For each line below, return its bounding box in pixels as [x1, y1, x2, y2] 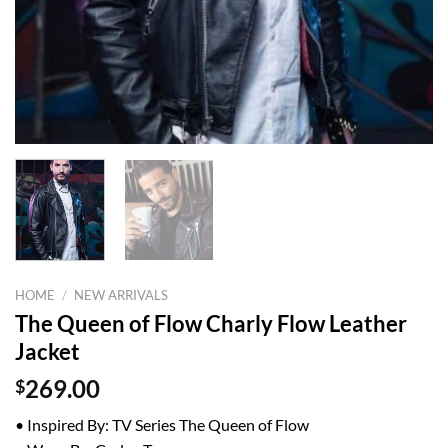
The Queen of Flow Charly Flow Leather [15, 309, 407, 337]
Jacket [15, 337, 80, 365]
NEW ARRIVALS [74, 286, 169, 303]
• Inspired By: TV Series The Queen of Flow [15, 415, 309, 435]
